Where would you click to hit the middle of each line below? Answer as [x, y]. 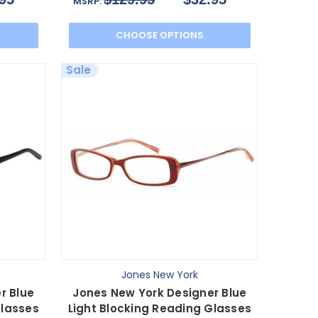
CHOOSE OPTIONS [159, 35]
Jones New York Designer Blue [160, 293]
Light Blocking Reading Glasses [160, 309]
